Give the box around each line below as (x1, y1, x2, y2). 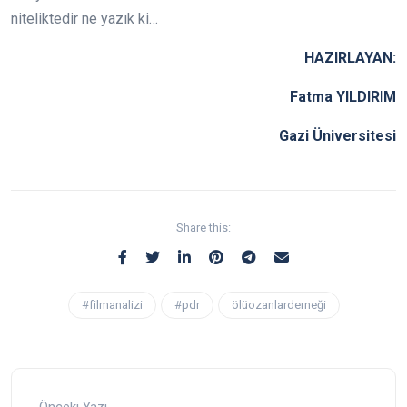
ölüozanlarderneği (231, 298, 326, 313)
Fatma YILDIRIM (290, 88, 396, 106)
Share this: (176, 221, 231, 235)
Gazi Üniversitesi (279, 127, 396, 145)
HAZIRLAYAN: (304, 49, 396, 67)
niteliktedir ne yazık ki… (11, 10, 158, 28)
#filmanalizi (81, 298, 143, 313)
